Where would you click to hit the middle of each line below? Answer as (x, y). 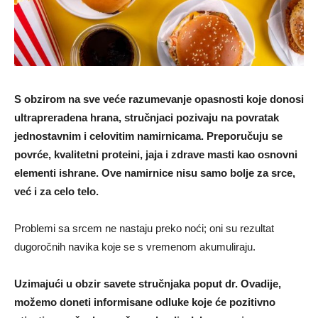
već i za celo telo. (56, 192)
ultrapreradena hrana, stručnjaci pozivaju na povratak (147, 118)
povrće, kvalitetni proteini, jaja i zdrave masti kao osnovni (156, 155)
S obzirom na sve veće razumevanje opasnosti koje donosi (159, 99)
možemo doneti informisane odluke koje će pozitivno (145, 302)
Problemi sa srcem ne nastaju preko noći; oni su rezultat (144, 229)
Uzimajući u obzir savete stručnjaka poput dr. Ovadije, (148, 284)
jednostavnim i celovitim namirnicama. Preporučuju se (148, 136)
